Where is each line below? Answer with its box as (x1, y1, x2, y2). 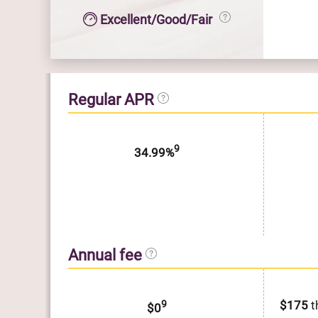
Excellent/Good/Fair (99, 11, 218, 27)
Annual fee (67, 246, 146, 264)
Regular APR (67, 90, 158, 109)
